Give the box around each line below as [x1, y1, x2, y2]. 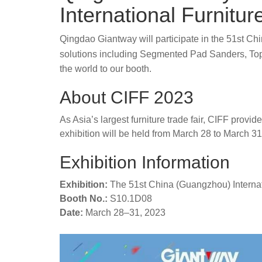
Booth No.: [60, 194, 108, 204]
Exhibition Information [60, 153, 230, 172]
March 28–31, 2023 [83, 208, 166, 218]
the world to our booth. [60, 64, 151, 74]
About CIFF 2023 [60, 88, 194, 107]
